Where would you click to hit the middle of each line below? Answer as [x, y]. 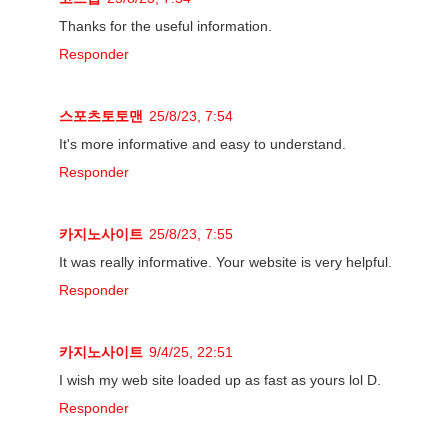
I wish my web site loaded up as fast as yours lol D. [220, 379]
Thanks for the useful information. [165, 25]
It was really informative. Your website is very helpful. [225, 261]
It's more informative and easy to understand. [202, 143]
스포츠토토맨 [101, 115]
